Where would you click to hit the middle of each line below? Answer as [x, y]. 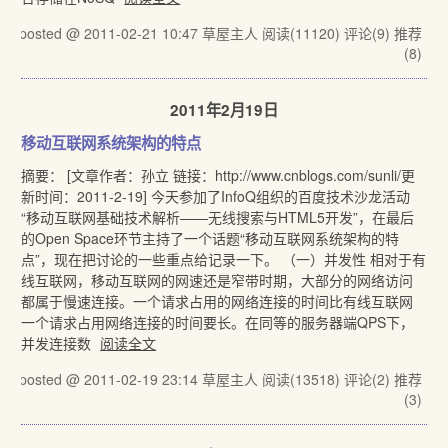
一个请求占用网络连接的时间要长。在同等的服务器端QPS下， [218, 322]
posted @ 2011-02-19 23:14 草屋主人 [140, 379]
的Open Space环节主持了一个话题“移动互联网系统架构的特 [210, 238]
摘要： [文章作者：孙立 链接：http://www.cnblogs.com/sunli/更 [218, 175]
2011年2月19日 [224, 110]
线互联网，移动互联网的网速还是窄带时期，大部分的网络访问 [217, 280]
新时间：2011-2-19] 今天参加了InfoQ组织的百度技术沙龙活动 [216, 196]
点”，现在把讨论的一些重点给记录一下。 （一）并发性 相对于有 [224, 259]
